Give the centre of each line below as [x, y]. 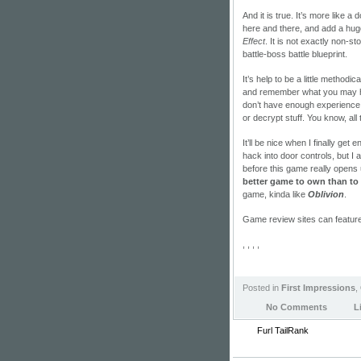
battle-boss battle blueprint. [295, 54]
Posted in [262, 287]
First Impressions [318, 287]
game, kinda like [275, 194]
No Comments [297, 307]
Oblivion [326, 194]
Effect [254, 41]
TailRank [292, 330]
